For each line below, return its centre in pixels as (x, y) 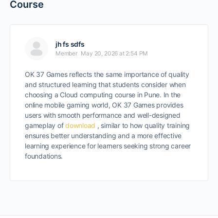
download (81, 125)
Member (66, 53)
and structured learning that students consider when (105, 84)
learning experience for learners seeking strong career (108, 146)
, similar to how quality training (143, 125)
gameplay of (45, 125)
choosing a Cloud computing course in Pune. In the (103, 95)
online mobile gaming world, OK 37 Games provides (104, 105)
